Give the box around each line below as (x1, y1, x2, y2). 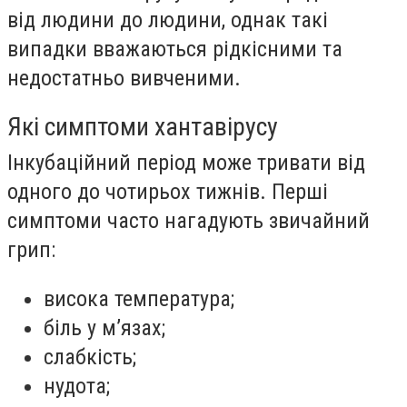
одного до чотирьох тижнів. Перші (7, 179, 328, 205)
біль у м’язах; (44, 314, 165, 341)
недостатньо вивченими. (7, 65, 241, 91)
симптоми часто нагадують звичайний (7, 208, 370, 234)
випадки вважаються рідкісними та (7, 35, 342, 62)
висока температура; (44, 285, 234, 312)
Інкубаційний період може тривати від (7, 150, 365, 176)
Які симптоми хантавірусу (7, 112, 278, 143)
